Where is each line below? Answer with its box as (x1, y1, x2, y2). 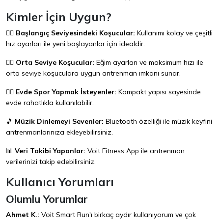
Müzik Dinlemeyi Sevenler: (15, 117, 104, 126)
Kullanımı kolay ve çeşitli (135, 28, 213, 38)
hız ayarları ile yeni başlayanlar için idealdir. (6, 39, 145, 49)
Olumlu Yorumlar (6, 192, 88, 206)
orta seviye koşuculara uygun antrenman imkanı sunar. (6, 69, 181, 78)
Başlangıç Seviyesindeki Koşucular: (16, 28, 135, 38)
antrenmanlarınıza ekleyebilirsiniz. (6, 128, 113, 137)
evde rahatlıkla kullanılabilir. (6, 98, 94, 108)
